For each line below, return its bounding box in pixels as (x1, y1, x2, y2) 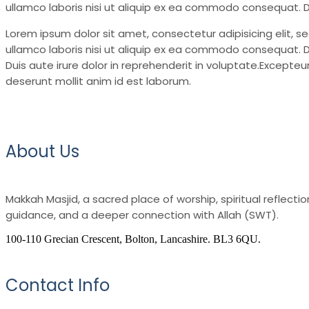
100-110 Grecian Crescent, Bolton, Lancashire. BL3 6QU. (6, 233, 261, 246)
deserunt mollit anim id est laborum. (6, 74, 191, 89)
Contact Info (6, 274, 110, 297)
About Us (6, 140, 79, 163)
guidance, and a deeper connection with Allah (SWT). (6, 208, 279, 223)
